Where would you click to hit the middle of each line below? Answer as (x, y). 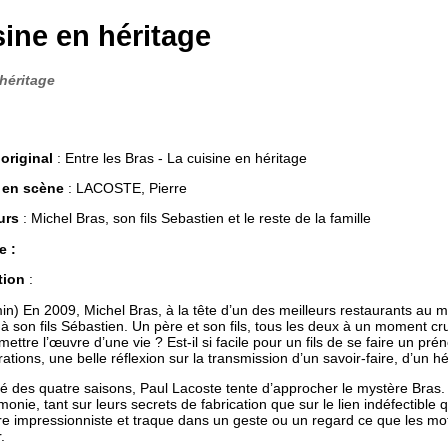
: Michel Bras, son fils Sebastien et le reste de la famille (195, 218)
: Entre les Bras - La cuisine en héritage (180, 157)
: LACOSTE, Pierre (126, 188)
